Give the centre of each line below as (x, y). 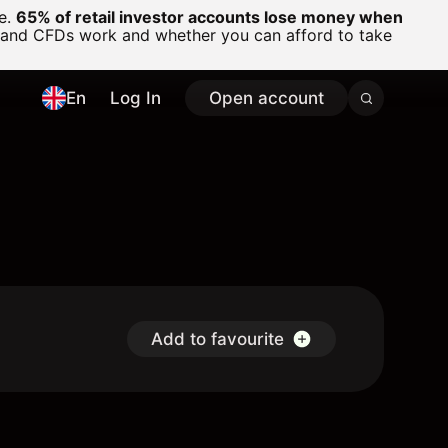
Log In (135, 98)
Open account (266, 98)
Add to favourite (217, 339)
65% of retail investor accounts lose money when (209, 17)
